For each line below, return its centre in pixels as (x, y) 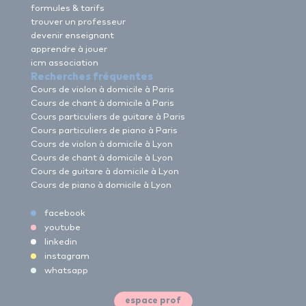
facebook (65, 213)
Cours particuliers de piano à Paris (104, 130)
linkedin (61, 242)
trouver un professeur (78, 22)
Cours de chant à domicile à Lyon (102, 158)
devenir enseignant (72, 36)
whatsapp (66, 270)
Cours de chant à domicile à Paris (102, 103)
